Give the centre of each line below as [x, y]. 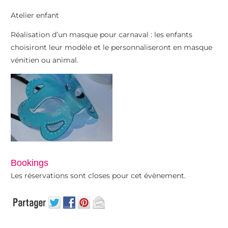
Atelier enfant [35, 15]
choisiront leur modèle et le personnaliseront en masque [112, 48]
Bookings [30, 162]
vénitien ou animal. [45, 60]
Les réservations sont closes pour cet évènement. [98, 175]
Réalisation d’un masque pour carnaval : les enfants [102, 35]
